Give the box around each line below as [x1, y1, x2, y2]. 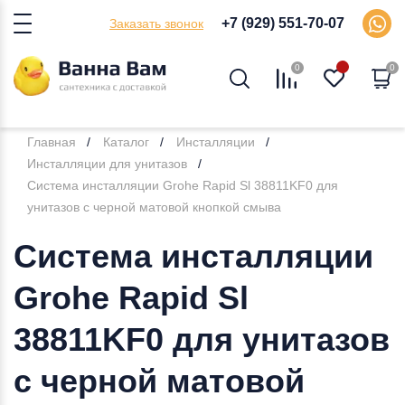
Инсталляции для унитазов [27, 156, 187, 171]
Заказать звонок [109, 15, 203, 31]
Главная [27, 135, 76, 149]
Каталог [103, 135, 149, 149]
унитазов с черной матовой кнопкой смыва [27, 200, 281, 214]
